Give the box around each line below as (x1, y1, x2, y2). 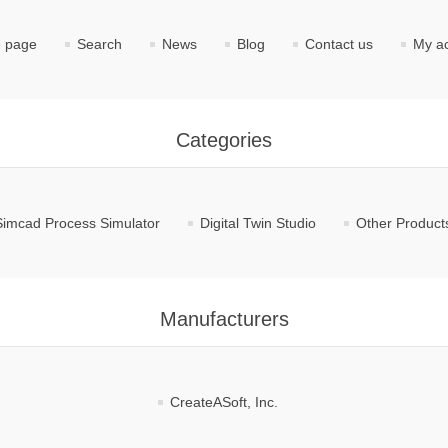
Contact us (304, 36, 373, 52)
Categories (176, 129, 272, 151)
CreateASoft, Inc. (170, 394, 278, 410)
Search (76, 36, 122, 52)
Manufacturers (159, 308, 289, 330)
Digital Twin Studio (199, 215, 316, 231)
